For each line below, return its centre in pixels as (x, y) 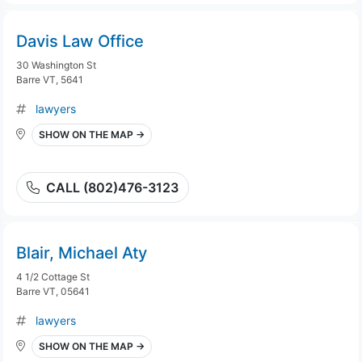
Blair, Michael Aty (82, 253)
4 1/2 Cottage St (53, 277)
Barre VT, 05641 (53, 291)
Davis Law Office (80, 41)
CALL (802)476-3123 (112, 187)
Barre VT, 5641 (50, 80)
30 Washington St (56, 65)
